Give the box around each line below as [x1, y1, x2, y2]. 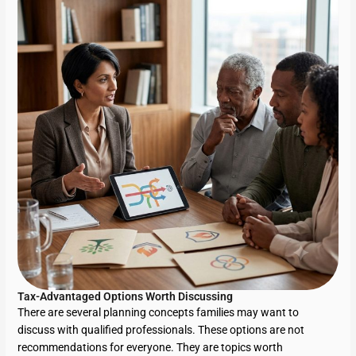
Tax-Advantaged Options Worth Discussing [17, 290, 234, 303]
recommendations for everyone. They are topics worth [17, 341, 284, 354]
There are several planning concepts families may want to [17, 306, 300, 319]
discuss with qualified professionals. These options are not [17, 323, 305, 336]
